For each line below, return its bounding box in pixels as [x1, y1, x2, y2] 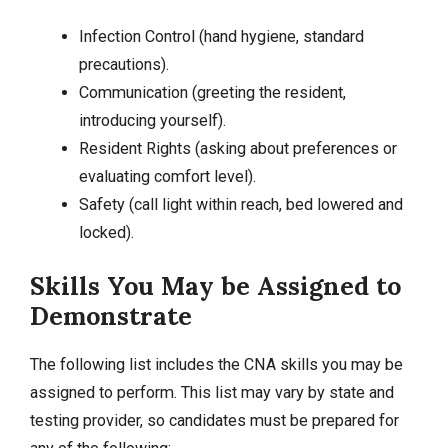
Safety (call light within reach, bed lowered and [78, 194, 403, 214]
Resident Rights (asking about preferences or [78, 138, 397, 158]
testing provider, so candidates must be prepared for [30, 411, 399, 431]
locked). [78, 222, 134, 242]
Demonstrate [30, 300, 192, 333]
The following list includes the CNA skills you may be [30, 355, 403, 375]
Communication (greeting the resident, [78, 82, 346, 102]
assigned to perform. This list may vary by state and [30, 383, 394, 403]
